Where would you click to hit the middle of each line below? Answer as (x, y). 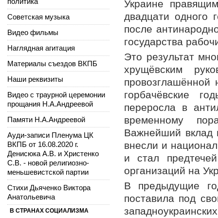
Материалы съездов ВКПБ (52, 63)
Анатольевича (31, 197)
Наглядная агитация (41, 48)
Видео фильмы (33, 32)
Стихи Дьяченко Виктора (49, 187)
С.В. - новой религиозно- (48, 163)
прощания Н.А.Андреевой (50, 104)
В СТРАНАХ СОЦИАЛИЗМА (49, 210)
